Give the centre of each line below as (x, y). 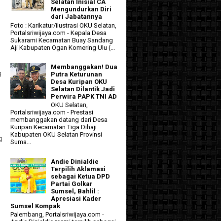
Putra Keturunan (77, 74)
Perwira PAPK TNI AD (84, 96)
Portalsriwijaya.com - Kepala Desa (58, 33)
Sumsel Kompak (35, 206)
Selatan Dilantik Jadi (83, 89)
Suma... (21, 142)
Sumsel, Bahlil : (75, 191)
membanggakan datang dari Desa (59, 120)
